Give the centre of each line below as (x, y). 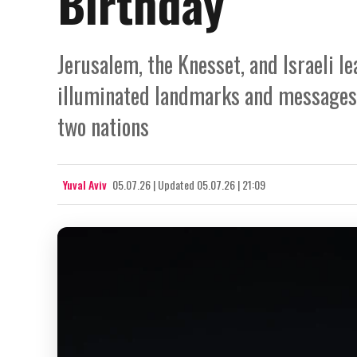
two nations (103, 126)
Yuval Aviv (85, 184)
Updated (177, 184)
